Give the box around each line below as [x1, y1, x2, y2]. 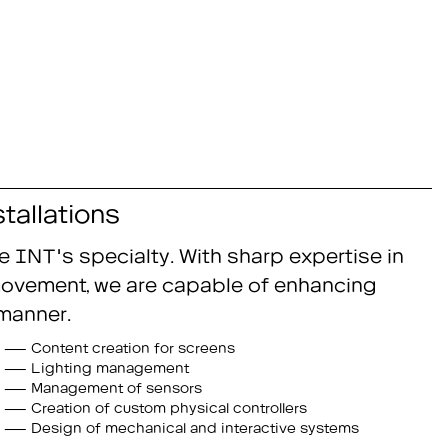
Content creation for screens [31, 335, 236, 355]
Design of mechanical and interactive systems [31, 415, 360, 435]
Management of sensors [31, 375, 203, 395]
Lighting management [31, 355, 190, 375]
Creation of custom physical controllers [31, 395, 308, 415]
